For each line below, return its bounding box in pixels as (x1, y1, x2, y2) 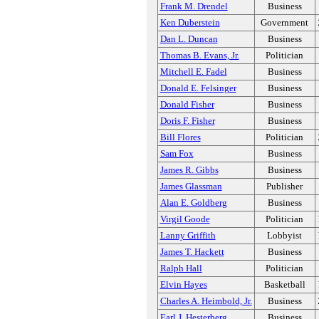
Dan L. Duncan (159, 33, 218, 44)
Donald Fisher (159, 99, 214, 110)
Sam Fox (159, 148, 194, 159)
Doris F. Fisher (159, 115, 215, 126)
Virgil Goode (159, 214, 210, 224)
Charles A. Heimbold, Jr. (159, 296, 252, 306)
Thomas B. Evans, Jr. (159, 50, 239, 61)
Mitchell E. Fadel (159, 66, 227, 77)
